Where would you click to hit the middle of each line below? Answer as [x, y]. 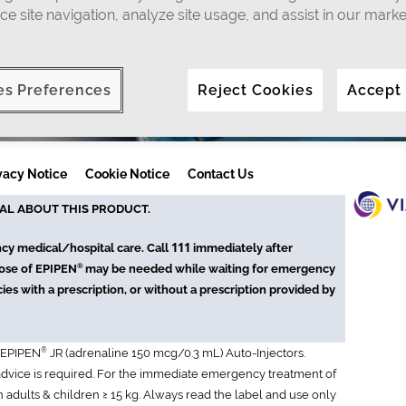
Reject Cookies [256, 91]
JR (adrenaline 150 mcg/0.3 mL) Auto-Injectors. [176, 353]
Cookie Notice [127, 174]
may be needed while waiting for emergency [210, 268]
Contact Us [221, 174]
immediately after [242, 247]
